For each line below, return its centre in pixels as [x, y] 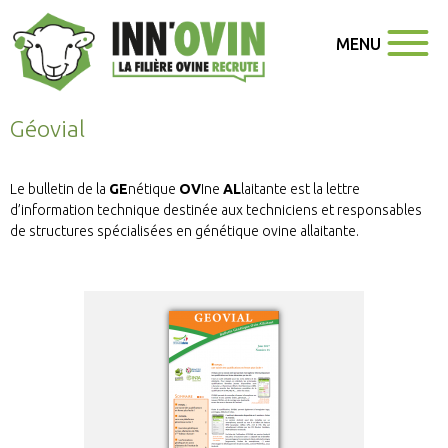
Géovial [47, 128]
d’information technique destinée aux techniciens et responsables [216, 209]
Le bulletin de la [59, 188]
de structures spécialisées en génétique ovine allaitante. [184, 230]
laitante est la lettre [300, 188]
